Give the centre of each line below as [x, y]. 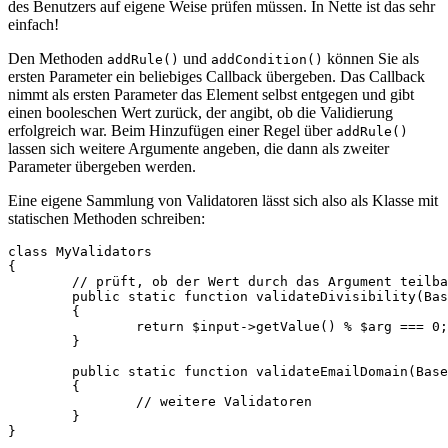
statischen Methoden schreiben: [106, 219]
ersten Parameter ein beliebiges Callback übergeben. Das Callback [216, 77]
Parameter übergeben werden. [102, 167]
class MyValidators [80, 252]
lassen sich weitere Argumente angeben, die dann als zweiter [198, 149]
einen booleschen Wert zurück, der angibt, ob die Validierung [200, 113]
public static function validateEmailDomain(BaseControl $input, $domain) [40, 372]
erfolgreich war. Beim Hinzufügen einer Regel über [172, 131]
